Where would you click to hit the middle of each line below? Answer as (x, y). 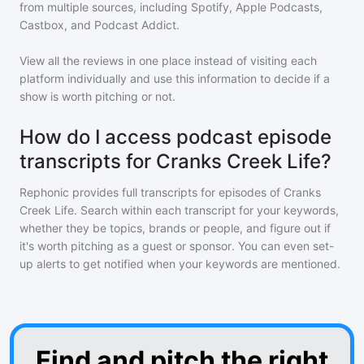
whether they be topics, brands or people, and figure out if (175, 228)
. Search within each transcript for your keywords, (206, 210)
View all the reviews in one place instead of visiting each (168, 61)
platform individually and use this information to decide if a (175, 78)
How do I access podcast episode (175, 137)
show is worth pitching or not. (97, 96)
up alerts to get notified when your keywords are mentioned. (180, 264)
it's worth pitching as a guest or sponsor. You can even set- (177, 246)
